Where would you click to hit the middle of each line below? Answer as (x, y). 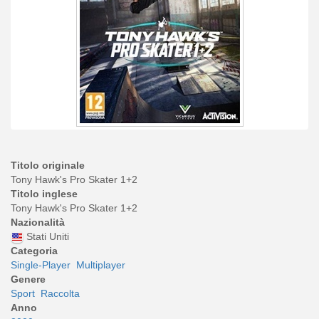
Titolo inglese (44, 193)
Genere (28, 279)
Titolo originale (48, 165)
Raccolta (60, 293)
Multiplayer (101, 265)
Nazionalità (38, 222)
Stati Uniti (48, 236)
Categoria (34, 250)
